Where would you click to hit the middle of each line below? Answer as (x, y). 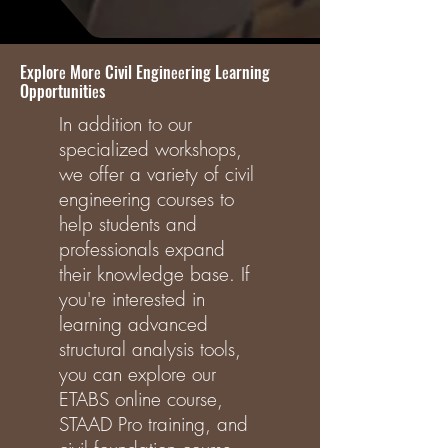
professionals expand (142, 249)
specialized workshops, (150, 149)
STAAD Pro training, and (153, 424)
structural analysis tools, (150, 349)
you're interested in (132, 299)
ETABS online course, (141, 399)
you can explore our (137, 374)
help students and (128, 224)
